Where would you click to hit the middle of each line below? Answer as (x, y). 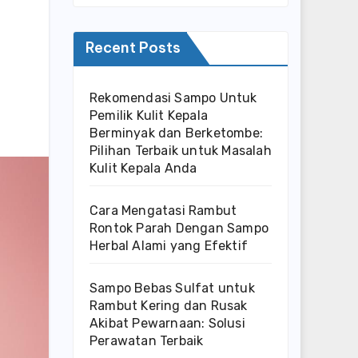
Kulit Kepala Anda (143, 168)
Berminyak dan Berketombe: (176, 133)
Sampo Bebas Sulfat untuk (172, 288)
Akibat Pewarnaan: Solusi (167, 323)
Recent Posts (133, 48)
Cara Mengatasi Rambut (163, 211)
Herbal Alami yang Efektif (169, 246)
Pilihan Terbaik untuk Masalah (181, 151)
